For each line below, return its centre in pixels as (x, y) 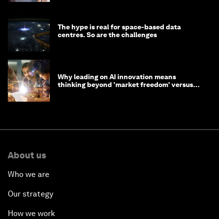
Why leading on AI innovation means (117, 77)
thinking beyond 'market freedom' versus (125, 85)
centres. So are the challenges (107, 35)
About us (27, 155)
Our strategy (31, 194)
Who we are (29, 175)
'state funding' (82, 93)
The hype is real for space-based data (119, 27)
